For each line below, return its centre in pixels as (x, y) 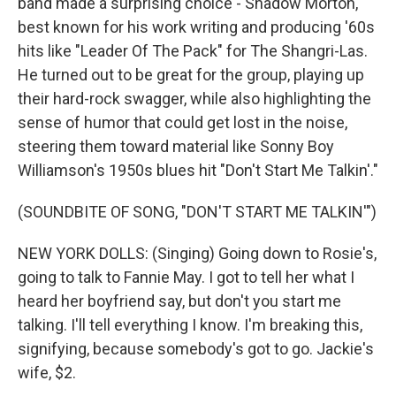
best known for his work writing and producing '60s (196, 27)
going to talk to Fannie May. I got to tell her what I (186, 277)
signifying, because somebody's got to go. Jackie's (196, 349)
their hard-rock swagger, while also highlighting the (194, 99)
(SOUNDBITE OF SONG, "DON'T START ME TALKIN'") (197, 212)
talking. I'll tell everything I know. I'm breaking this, (190, 325)
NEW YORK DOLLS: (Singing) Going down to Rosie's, (197, 253)
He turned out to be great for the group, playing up (191, 75)
